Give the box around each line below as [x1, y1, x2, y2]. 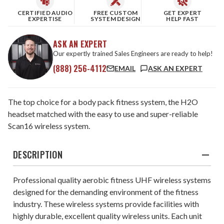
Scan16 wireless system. [8, 121, 90, 130]
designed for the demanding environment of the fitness [13, 187, 198, 196]
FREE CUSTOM [93, 9, 138, 16]
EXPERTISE [28, 15, 62, 22]
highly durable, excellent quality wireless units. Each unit [13, 211, 202, 220]
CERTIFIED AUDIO [17, 9, 73, 16]
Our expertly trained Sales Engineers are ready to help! [53, 49, 213, 57]
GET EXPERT [163, 9, 202, 16]
